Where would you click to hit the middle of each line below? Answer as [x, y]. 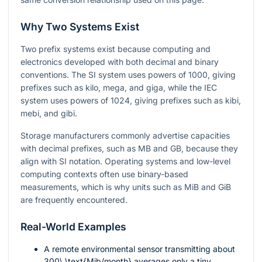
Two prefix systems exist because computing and [116, 49]
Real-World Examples [73, 227]
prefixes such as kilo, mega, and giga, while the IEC [119, 88]
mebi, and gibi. [49, 113]
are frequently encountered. [74, 200]
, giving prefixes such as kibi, [185, 101]
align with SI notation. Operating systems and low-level [125, 161]
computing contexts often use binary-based [104, 174]
